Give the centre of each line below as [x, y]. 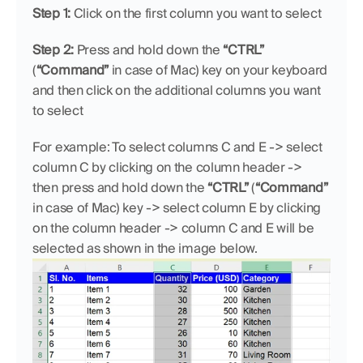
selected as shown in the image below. [145, 248]
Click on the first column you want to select [196, 13]
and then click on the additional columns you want [177, 90]
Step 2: [53, 49]
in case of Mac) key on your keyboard [218, 70]
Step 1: [51, 13]
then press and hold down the [120, 187]
